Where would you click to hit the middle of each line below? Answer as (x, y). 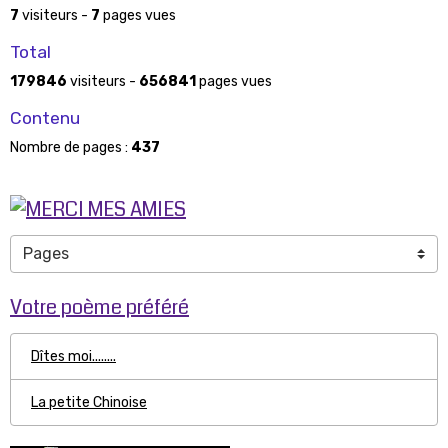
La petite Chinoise (89, 402)
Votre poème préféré (99, 307)
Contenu (45, 118)
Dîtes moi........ (73, 356)
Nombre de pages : (70, 147)
